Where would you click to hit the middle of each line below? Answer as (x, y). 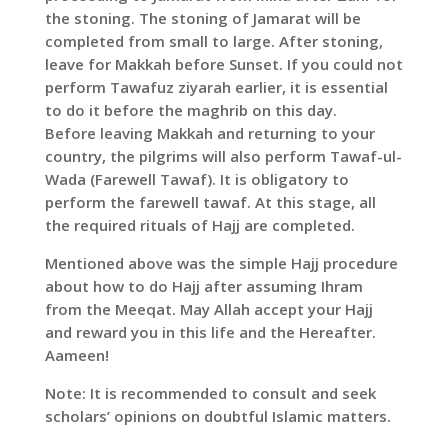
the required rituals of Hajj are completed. (199, 225)
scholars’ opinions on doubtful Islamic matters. (217, 416)
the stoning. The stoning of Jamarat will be (202, 18)
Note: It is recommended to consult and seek (210, 393)
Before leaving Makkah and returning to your (209, 133)
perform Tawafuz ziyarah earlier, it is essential (216, 87)
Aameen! (76, 355)
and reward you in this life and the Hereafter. (210, 332)
